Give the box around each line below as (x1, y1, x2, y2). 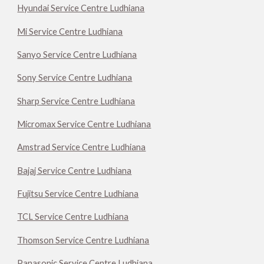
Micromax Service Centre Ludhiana (17, 119, 151, 130)
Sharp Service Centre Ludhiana (17, 95, 136, 106)
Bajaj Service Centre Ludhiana (17, 165, 132, 176)
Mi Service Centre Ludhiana (17, 26, 123, 37)
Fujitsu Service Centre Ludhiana (17, 189, 139, 199)
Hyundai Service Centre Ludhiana (17, 3, 145, 14)
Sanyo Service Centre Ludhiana (17, 49, 137, 60)
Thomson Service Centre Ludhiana (17, 235, 150, 245)
